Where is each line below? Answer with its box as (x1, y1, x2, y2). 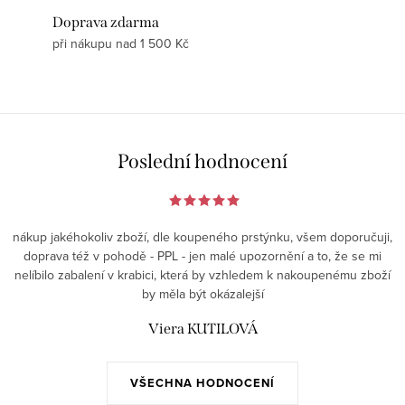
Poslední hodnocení (118, 149, 287, 174)
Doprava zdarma (52, 14, 159, 32)
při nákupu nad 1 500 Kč (52, 34, 189, 53)
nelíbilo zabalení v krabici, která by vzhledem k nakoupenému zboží (14, 266, 391, 285)
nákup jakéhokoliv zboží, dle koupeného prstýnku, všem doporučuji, (13, 228, 392, 247)
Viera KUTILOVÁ (147, 320, 258, 338)
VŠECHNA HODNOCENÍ (130, 374, 275, 392)
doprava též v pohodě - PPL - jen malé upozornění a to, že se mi (24, 247, 381, 266)
